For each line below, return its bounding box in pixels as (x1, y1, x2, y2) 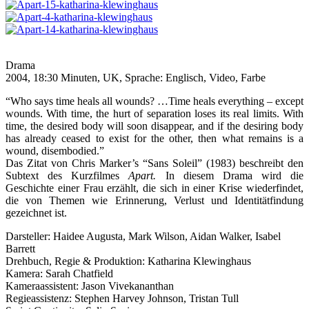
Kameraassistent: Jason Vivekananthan (6, 280, 174, 292)
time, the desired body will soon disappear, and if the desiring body (6, 120, 303, 132)
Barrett (6, 243, 35, 255)
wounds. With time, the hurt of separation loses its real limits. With (6, 108, 303, 120)
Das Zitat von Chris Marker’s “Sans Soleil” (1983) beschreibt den (6, 157, 303, 170)
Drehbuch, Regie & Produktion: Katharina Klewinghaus (6, 255, 251, 268)
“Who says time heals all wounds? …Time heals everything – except (6, 95, 303, 108)
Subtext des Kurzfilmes (6, 170, 129, 182)
